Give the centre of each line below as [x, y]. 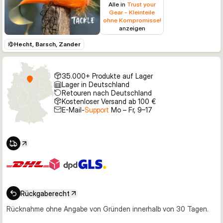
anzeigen [132, 28]
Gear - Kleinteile [132, 12]
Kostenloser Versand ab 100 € [109, 101]
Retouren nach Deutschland [107, 93]
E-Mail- [73, 110]
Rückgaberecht [45, 193]
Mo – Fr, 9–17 [130, 110]
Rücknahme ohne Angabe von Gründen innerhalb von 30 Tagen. [108, 209]
